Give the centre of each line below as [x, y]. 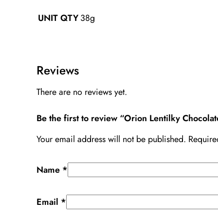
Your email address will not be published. [111, 139]
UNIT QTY [58, 18]
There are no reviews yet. [82, 92]
